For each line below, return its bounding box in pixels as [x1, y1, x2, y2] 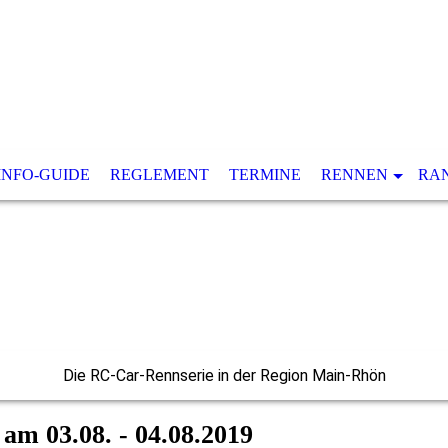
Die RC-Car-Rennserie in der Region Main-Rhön [62, 366, 386, 385]
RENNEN [320, 166, 388, 183]
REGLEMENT [109, 166, 209, 183]
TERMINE [228, 166, 301, 183]
